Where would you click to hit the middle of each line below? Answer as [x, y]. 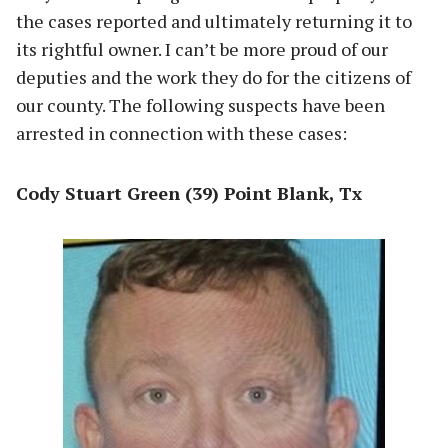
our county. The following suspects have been [200, 104]
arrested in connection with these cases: [181, 132]
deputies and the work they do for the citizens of [213, 76]
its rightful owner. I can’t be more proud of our [202, 48]
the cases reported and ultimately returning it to [214, 20]
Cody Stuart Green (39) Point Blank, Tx [191, 192]
